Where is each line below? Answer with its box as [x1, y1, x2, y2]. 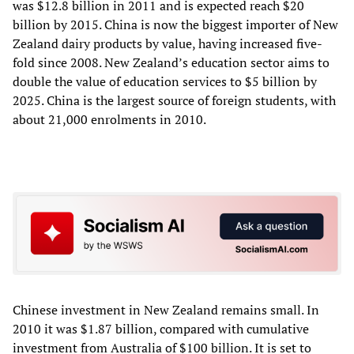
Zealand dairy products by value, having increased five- [13, 34, 322, 52]
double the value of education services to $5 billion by [13, 72, 317, 90]
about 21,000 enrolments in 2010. [13, 110, 206, 128]
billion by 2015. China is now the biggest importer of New [13, 15, 338, 33]
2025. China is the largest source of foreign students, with [13, 91, 336, 109]
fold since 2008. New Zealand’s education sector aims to [13, 53, 330, 71]
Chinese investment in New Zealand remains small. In [13, 301, 319, 319]
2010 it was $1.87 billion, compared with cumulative [13, 320, 309, 338]
